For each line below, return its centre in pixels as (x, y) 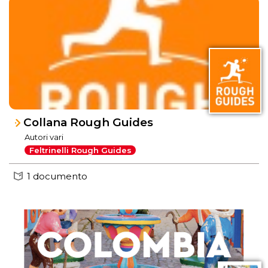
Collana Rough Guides (89, 122)
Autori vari (44, 137)
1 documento (57, 176)
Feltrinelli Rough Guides (80, 150)
